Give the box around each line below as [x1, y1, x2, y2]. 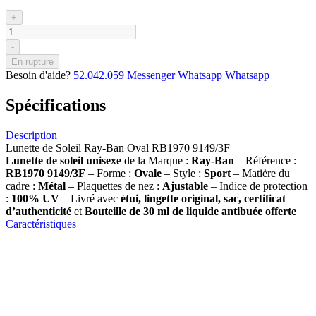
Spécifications [6, 95, 106, 114]
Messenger [127, 68, 175, 81]
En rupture [11, 56, 54, 67]
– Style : [164, 166, 204, 179]
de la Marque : [124, 154, 191, 166]
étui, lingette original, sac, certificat [121, 192, 286, 205]
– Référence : [234, 154, 296, 166]
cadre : [6, 179, 38, 192]
